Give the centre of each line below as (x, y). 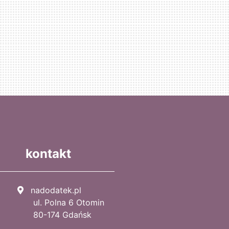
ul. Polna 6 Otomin (60, 203)
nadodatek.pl (56, 190)
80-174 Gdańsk (53, 215)
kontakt (48, 154)
